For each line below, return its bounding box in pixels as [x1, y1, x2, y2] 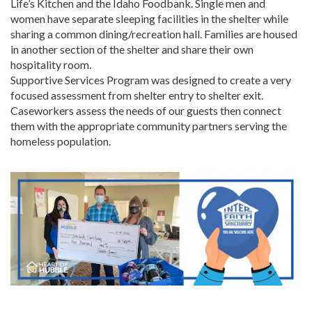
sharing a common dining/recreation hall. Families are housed [10, 27, 297, 41]
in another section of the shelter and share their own [10, 42, 253, 56]
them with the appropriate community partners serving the [10, 119, 287, 133]
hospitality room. [10, 58, 91, 72]
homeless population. [10, 134, 113, 148]
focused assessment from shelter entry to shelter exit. [10, 88, 263, 102]
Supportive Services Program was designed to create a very [10, 73, 291, 87]
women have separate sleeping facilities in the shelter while [10, 12, 288, 26]
